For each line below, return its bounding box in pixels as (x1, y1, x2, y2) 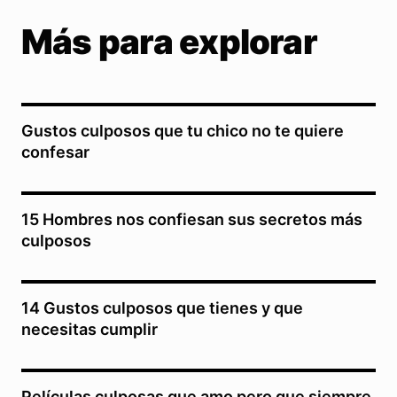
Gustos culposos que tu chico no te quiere (21, 121, 344, 140)
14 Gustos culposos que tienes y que (21, 298, 303, 317)
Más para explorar (21, 20, 317, 62)
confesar (21, 142, 90, 161)
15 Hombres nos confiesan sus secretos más (21, 209, 362, 229)
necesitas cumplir (21, 319, 158, 339)
